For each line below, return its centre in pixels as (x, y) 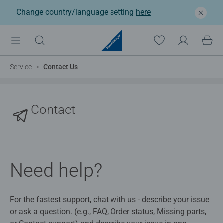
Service (21, 66)
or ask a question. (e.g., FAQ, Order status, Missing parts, (108, 212)
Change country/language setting (76, 12)
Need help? (56, 170)
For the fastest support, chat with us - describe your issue (110, 200)
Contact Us (60, 66)
